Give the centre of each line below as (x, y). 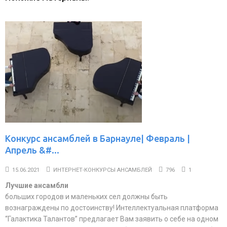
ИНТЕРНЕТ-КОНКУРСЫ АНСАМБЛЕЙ (103, 170)
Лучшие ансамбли (37, 185)
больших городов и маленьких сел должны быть (86, 197)
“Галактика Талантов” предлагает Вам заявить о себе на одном (112, 219)
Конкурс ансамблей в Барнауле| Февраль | (98, 138)
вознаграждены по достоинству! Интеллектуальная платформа (112, 208)
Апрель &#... (32, 150)
